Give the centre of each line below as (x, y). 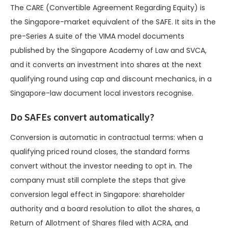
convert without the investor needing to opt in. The (101, 166)
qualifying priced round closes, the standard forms (100, 152)
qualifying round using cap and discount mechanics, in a (111, 79)
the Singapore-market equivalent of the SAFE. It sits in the (113, 22)
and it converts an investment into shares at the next (106, 65)
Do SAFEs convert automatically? (82, 117)
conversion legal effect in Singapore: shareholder (97, 195)
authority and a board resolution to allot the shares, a (105, 209)
